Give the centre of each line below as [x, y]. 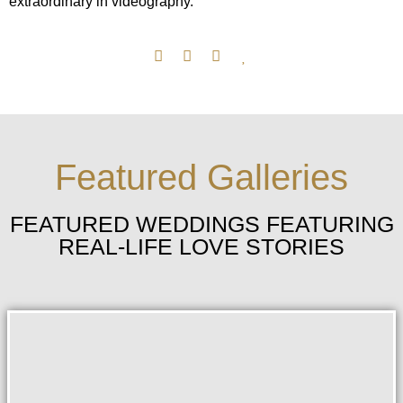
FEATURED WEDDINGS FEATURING [201, 224]
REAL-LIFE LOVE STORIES [201, 246]
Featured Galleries [201, 177]
